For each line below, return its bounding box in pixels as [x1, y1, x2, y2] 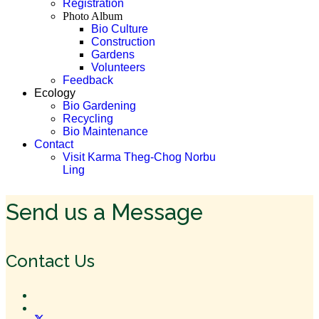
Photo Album [63, 10, 122, 22]
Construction [91, 36, 155, 48]
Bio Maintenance [63, 125, 148, 137]
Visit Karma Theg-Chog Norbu [63, 151, 216, 163]
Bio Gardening [63, 100, 136, 112]
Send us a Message [6, 199, 203, 225]
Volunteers [91, 61, 145, 73]
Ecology [34, 87, 75, 99]
